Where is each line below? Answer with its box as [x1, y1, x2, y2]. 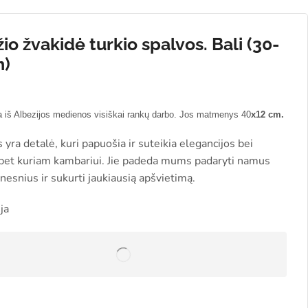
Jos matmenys [179, 109, 239, 120]
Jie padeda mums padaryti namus [107, 153, 271, 169]
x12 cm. [251, 109, 285, 120]
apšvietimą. [139, 170, 196, 186]
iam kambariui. [33, 153, 108, 169]
